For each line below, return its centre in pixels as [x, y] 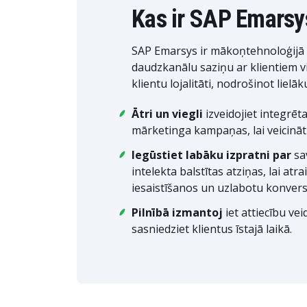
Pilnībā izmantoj [177, 212]
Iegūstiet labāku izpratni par [211, 155]
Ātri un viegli [167, 114]
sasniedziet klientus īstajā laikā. [212, 229]
